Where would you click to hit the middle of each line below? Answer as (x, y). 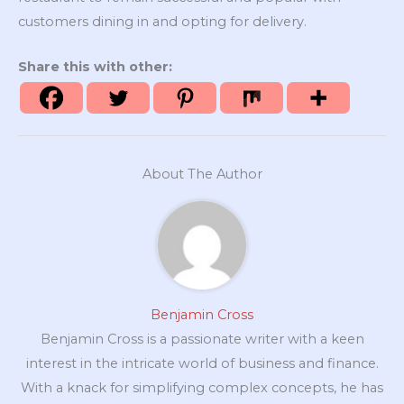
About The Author (202, 174)
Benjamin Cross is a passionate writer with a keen (202, 340)
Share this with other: (95, 67)
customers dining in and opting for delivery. (162, 21)
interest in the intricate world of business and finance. (202, 364)
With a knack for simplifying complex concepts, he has (202, 388)
